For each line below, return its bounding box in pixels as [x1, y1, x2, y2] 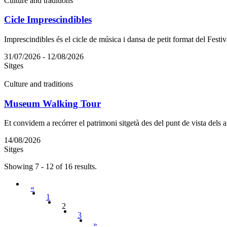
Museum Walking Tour [4, 98, 101, 109]
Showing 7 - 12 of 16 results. [4, 162, 97, 171]
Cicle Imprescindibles [4, 14, 92, 25]
